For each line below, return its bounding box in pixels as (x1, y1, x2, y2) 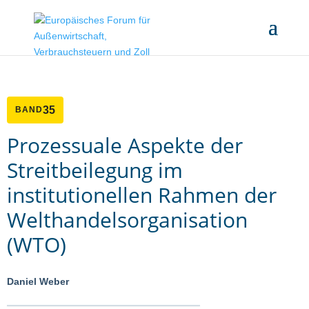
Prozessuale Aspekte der (7, 131, 243, 159)
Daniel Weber (7, 276, 69, 287)
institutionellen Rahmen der (7, 181, 277, 209)
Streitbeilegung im (7, 156, 183, 184)
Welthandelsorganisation (7, 206, 248, 234)
